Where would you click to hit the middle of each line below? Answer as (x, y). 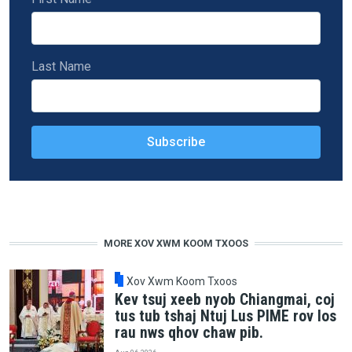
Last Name (61, 66)
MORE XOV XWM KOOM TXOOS (176, 244)
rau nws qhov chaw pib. (189, 333)
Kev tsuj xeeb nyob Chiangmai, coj (224, 300)
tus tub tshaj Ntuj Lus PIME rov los (225, 317)
